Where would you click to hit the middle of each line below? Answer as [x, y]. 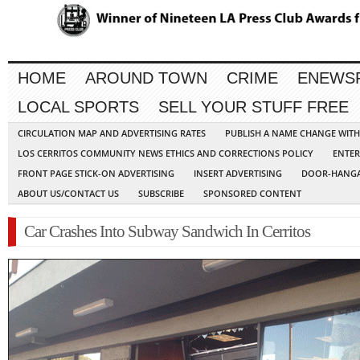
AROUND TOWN [146, 78]
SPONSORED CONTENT [252, 194]
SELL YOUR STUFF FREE [254, 107]
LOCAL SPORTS [78, 107]
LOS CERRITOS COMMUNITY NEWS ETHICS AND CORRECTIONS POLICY [166, 153]
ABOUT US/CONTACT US [68, 194]
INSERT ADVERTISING [238, 174]
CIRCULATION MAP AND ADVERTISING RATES [112, 133]
